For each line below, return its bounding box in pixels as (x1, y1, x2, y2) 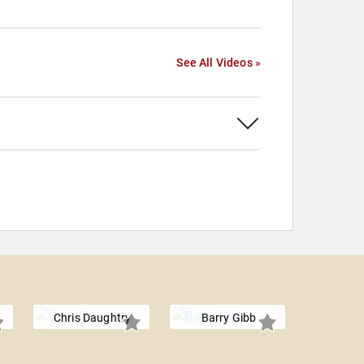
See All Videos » (176, 56, 261, 69)
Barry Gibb (201, 311, 257, 324)
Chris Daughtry (53, 311, 132, 324)
